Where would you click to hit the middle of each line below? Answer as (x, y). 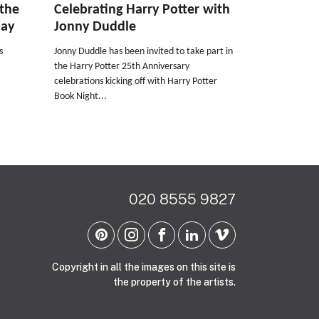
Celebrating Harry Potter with (142, 10)
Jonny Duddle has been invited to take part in (143, 51)
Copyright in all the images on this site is (144, 267)
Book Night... (80, 96)
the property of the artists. (174, 282)
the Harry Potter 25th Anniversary (122, 66)
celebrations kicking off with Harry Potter (136, 81)
